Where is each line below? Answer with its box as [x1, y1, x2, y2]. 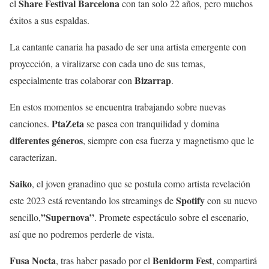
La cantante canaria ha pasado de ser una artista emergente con [10, 40, 246, 53]
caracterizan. [10, 150, 60, 163]
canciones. [10, 116, 52, 130]
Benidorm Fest [153, 253, 212, 267]
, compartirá [212, 253, 257, 267]
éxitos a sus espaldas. [10, 13, 89, 26]
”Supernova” [41, 210, 94, 224]
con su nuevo [205, 193, 257, 207]
